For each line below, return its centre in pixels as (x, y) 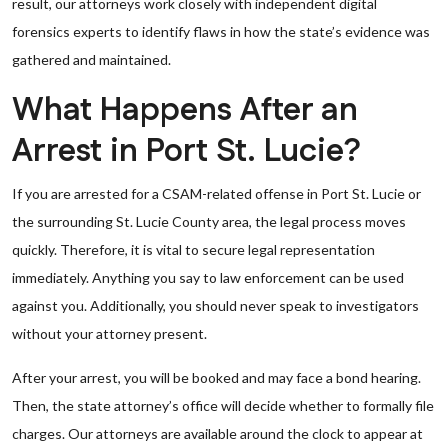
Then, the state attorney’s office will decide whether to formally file (223, 405)
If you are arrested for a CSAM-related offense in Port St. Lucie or (216, 193)
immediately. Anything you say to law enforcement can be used (208, 277)
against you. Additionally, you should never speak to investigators (215, 305)
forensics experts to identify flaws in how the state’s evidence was (221, 31)
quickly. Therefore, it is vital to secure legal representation (193, 249)
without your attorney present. (109, 333)
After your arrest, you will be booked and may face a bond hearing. (216, 377)
